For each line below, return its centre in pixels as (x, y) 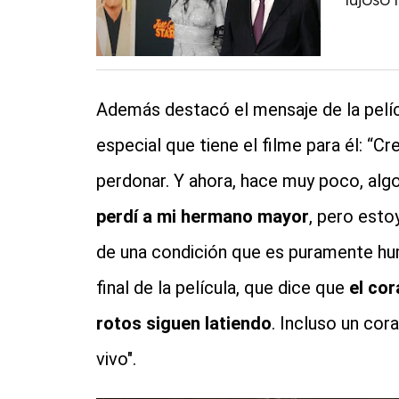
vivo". (116, 359)
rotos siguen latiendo (183, 324)
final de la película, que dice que (222, 288)
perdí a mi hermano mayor (202, 217)
